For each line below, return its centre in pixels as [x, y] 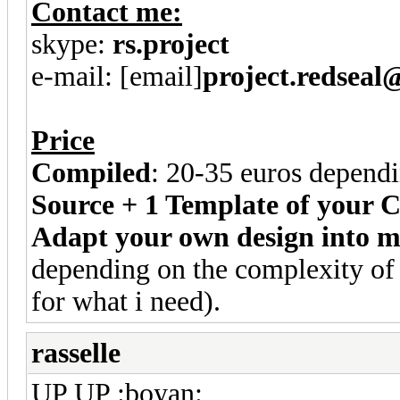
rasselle [76, 353]
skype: [72, 44]
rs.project [171, 44]
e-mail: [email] [117, 76]
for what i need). [126, 301]
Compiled [91, 172]
